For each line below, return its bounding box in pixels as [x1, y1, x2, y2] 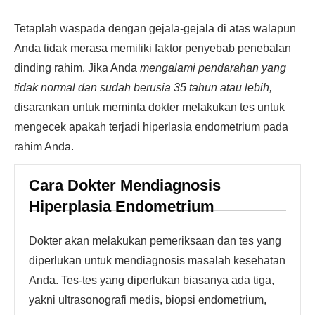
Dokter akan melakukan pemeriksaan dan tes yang [29, 235, 281, 247]
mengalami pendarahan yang [140, 62, 286, 74]
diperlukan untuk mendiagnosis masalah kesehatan [29, 255, 285, 266]
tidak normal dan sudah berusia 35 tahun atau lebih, [14, 82, 272, 94]
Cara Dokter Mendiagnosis [29, 176, 221, 194]
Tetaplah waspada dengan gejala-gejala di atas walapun [14, 22, 296, 34]
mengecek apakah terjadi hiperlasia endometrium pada [14, 121, 288, 133]
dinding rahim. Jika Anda [14, 62, 140, 74]
